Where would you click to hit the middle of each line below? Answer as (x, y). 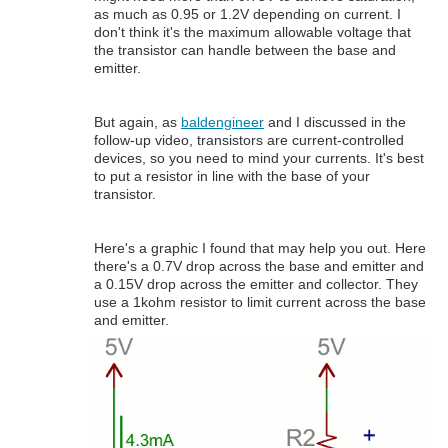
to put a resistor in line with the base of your (232, 175)
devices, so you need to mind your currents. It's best (259, 157)
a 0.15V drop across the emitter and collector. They (256, 284)
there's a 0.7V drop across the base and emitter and (259, 266)
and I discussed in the (335, 121)
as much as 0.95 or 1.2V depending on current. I (247, 13)
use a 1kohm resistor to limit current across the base (260, 302)
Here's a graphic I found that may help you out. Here (260, 248)
